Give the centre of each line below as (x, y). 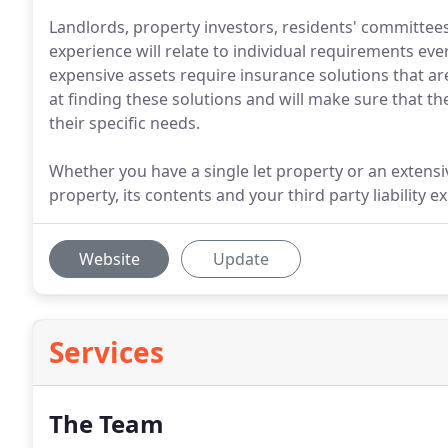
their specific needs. (124, 123)
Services (106, 352)
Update (241, 259)
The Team (106, 423)
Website (109, 259)
